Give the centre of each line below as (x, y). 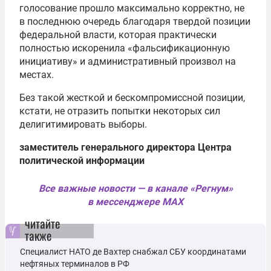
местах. (37, 75)
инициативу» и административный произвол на (128, 62)
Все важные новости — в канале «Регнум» (135, 189)
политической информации (82, 161)
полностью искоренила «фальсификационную (125, 48)
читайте (42, 224)
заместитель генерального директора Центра (126, 148)
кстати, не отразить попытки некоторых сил (120, 111)
